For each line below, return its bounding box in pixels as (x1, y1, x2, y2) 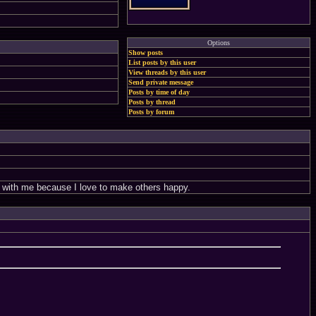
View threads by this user (128, 68, 206, 76)
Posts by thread (128, 98, 176, 106)
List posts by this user (128, 59, 196, 66)
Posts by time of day (128, 88, 190, 96)
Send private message (128, 78, 193, 86)
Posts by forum (128, 108, 174, 116)
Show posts (128, 49, 163, 56)
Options (207, 39, 230, 47)
